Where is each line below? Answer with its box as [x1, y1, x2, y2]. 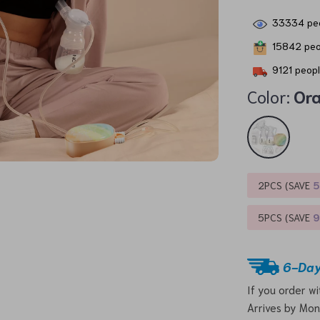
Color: [247, 84, 291, 107]
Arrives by [247, 300, 300, 314]
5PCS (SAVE [258, 211, 314, 224]
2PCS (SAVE [258, 179, 314, 191]
